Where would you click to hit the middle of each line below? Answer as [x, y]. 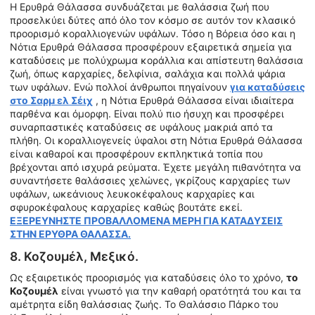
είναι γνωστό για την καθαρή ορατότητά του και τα [180, 290]
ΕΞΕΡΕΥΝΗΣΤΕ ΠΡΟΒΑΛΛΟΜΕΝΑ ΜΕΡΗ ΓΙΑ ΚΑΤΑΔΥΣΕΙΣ [146, 221]
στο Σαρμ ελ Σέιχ [51, 101]
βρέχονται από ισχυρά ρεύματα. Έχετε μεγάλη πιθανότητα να [155, 167]
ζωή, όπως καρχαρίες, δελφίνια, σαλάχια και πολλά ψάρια [148, 74]
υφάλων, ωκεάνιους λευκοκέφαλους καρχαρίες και [132, 194]
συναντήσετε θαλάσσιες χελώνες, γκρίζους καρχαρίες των [150, 181]
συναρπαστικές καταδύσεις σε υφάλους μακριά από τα [141, 127]
